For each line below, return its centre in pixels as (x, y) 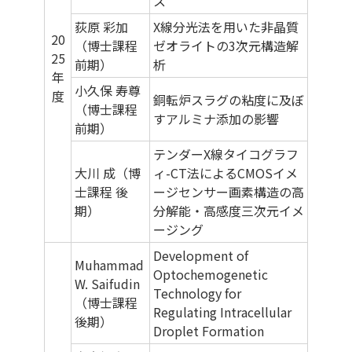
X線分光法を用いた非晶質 (226, 27)
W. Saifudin (107, 284)
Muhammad (109, 265)
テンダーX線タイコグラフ (226, 154)
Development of (201, 256)
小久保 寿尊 (108, 91)
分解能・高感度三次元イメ (229, 211)
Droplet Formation (209, 331)
